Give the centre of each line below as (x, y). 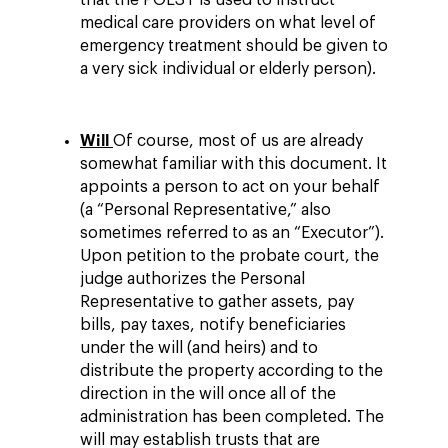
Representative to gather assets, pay (217, 302)
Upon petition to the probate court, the (229, 256)
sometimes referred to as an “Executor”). (232, 233)
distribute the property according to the (231, 371)
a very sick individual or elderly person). (228, 69)
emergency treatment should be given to (234, 46)
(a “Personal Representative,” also (205, 210)
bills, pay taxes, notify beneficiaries (213, 325)
